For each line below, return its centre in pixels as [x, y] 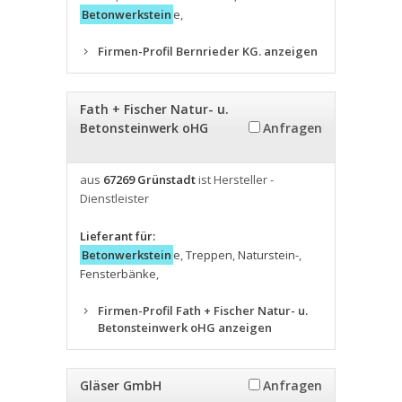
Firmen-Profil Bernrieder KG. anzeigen [208, 51]
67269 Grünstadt [149, 179]
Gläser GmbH [121, 385]
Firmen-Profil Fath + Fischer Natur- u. [203, 310]
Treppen [209, 255]
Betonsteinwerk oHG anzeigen [185, 328]
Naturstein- [268, 255]
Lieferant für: [118, 236]
